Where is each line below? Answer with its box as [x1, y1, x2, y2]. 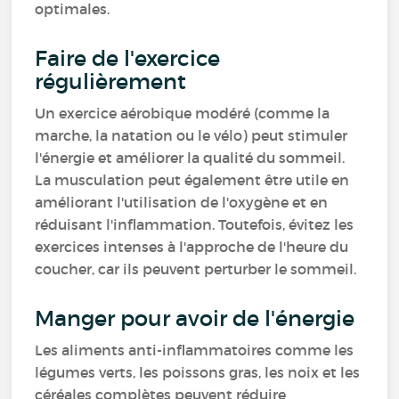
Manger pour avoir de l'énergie [35, 305, 355, 331]
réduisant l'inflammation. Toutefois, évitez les [35, 216, 354, 233]
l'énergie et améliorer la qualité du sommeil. [35, 149, 346, 167]
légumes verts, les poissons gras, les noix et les [35, 363, 361, 381]
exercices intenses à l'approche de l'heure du [35, 238, 349, 256]
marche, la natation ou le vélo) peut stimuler [35, 126, 348, 144]
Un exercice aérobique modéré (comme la [35, 104, 330, 122]
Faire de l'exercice [35, 45, 221, 71]
